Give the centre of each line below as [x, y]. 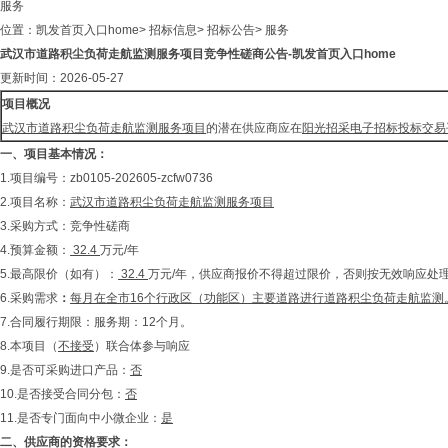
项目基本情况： [66, 154]
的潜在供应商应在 [254, 128]
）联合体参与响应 [142, 346]
